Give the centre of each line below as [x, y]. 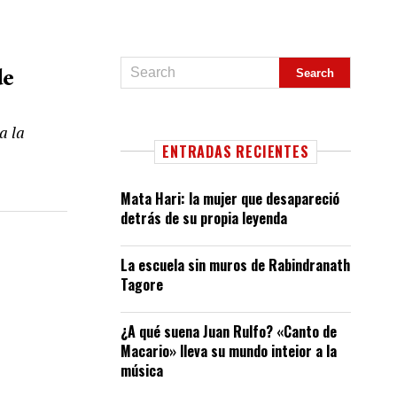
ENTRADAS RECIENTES [236, 152]
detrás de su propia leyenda [204, 218]
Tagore [142, 284]
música [142, 370]
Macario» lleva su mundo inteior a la [229, 351]
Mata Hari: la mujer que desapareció [230, 198]
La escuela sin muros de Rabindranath [235, 265]
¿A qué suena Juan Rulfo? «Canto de [229, 331]
